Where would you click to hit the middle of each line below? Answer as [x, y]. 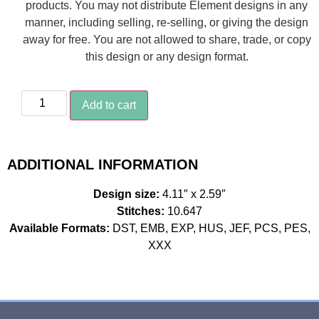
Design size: [128, 194]
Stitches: [142, 211]
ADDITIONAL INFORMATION [103, 164]
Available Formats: [59, 228]
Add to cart [109, 105]
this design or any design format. [167, 57]
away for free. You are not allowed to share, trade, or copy [167, 40]
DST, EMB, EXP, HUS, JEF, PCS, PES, [210, 228]
